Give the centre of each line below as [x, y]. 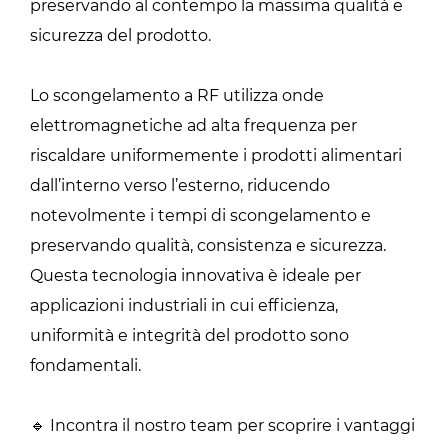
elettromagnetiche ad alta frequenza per [193, 125]
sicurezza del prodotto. [120, 35]
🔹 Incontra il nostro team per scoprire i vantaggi [222, 425]
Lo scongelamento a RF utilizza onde [177, 95]
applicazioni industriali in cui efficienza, [184, 305]
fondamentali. [85, 365]
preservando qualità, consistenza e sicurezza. [208, 245]
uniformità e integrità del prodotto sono [189, 335]
